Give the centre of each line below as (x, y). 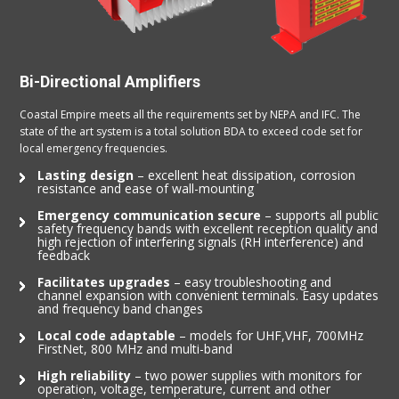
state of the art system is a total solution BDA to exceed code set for (191, 131)
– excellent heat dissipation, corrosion (245, 175)
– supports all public (320, 215)
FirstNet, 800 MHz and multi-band (135, 348)
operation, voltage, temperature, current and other (184, 388)
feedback (64, 255)
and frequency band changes (121, 308)
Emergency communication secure (150, 215)
